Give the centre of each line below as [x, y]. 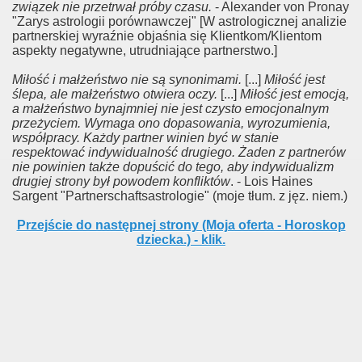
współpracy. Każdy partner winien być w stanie [145, 138]
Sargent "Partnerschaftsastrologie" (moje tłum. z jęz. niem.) [180, 196]
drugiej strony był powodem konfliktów [121, 181]
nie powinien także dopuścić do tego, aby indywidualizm [173, 167]
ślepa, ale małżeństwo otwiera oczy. [115, 94]
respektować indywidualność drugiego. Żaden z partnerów [179, 152]
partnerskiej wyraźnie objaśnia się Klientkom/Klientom [167, 36]
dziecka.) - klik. [181, 240]
